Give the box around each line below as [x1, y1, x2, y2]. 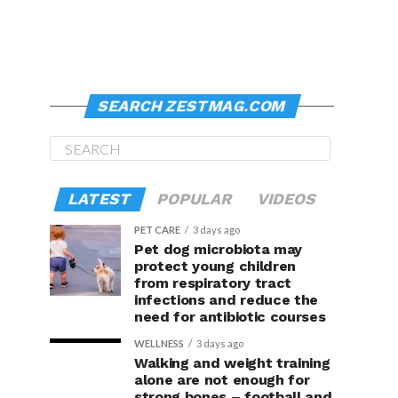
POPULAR [154, 190, 235, 208]
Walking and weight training [134, 354, 330, 371]
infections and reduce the [134, 291, 318, 308]
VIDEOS [254, 190, 319, 208]
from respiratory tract [134, 275, 291, 291]
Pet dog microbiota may [134, 241, 302, 258]
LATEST [65, 190, 134, 208]
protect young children [134, 258, 296, 275]
